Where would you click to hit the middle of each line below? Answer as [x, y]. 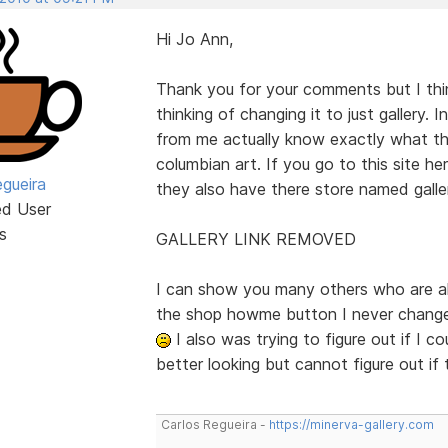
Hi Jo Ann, [194, 38]
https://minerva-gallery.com [351, 424]
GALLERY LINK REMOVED [255, 238]
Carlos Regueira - [214, 424]
